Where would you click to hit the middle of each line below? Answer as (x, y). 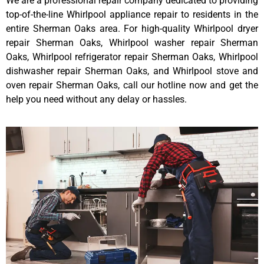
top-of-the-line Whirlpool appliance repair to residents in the (132, 14)
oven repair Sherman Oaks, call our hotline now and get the (132, 85)
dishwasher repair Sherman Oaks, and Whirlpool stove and (132, 71)
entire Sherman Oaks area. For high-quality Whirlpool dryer (132, 28)
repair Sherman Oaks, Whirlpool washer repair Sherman (132, 42)
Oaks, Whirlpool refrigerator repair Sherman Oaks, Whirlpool (132, 57)
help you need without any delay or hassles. (96, 99)
